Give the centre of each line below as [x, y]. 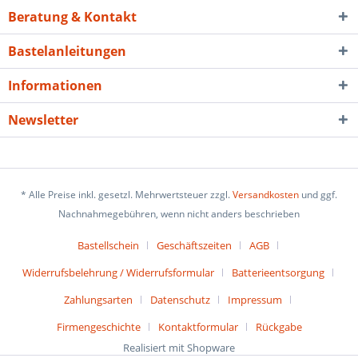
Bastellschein [108, 246]
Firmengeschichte [98, 327]
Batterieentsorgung [278, 273]
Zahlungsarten [98, 300]
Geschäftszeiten [194, 246]
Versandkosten [266, 195]
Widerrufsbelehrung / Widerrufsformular [118, 273]
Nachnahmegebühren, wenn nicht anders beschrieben [179, 214]
